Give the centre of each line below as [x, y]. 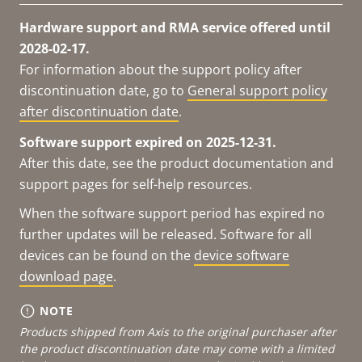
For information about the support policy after [161, 69]
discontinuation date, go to [103, 90]
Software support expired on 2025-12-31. [148, 142]
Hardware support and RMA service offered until [175, 27]
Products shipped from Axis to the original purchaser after [178, 331]
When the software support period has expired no [172, 213]
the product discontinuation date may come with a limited [177, 348]
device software [242, 255]
